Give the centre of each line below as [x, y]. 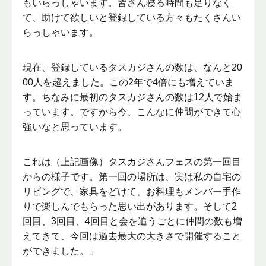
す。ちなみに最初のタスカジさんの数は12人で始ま [133, 97]
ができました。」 [61, 251]
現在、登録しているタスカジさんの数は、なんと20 [133, 68]
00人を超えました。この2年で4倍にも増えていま [129, 83]
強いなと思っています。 [75, 127]
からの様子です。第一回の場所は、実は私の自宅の [132, 176]
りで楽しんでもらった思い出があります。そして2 [130, 206]
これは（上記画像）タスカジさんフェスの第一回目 [132, 161]
